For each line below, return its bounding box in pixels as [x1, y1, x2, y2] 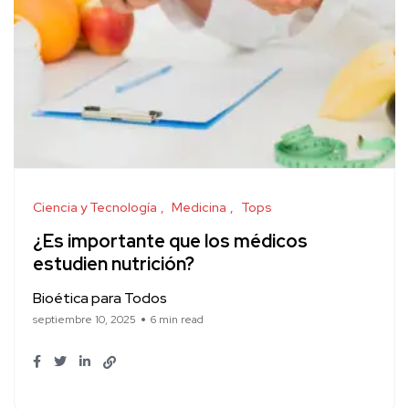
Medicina [172, 199, 226, 215]
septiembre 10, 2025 [33, 312, 136, 327]
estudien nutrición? [33, 252, 194, 276]
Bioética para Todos [33, 288, 167, 308]
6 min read [151, 312, 204, 327]
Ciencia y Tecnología [33, 199, 157, 215]
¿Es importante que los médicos [33, 229, 308, 253]
